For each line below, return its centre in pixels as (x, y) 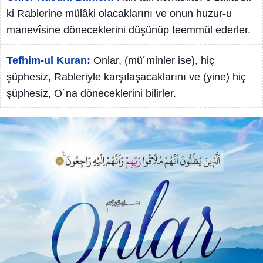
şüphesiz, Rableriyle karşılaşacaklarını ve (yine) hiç (126, 77)
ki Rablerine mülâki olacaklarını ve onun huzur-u (119, 14)
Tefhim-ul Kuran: (48, 60)
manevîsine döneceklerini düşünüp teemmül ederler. (129, 30)
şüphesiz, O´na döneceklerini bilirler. (91, 93)
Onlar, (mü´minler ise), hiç (154, 60)
